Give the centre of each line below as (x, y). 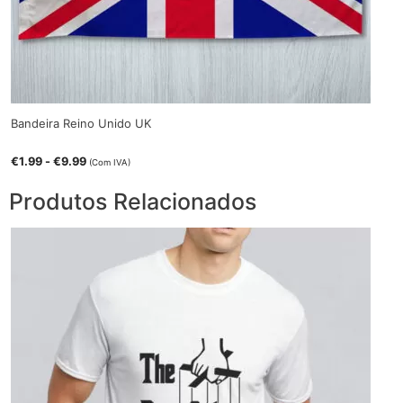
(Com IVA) (110, 162)
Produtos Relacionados (133, 202)
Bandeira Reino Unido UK (81, 124)
